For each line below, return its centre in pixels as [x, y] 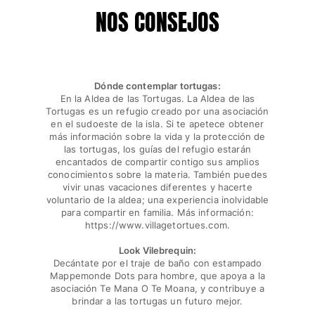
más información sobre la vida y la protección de [157, 137]
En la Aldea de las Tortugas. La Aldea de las [157, 99]
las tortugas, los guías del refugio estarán [157, 149]
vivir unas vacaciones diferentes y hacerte [157, 187]
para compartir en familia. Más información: [157, 213]
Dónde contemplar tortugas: [157, 86]
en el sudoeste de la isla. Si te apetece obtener [157, 124]
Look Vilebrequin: [157, 251]
